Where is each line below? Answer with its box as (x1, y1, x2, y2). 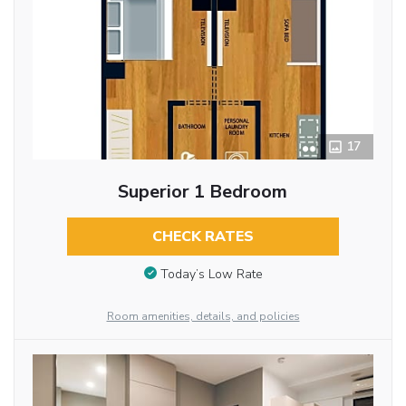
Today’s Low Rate (159, 265, 263, 283)
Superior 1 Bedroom (118, 179, 288, 204)
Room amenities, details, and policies (106, 308, 300, 324)
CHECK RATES (151, 227, 254, 246)
